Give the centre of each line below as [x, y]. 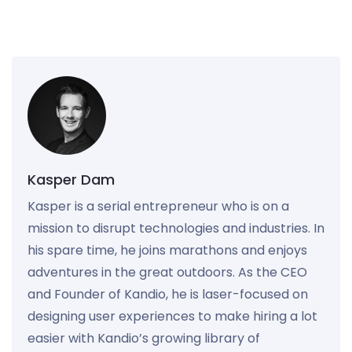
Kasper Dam [71, 179]
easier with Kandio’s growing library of [144, 338]
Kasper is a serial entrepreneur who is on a [158, 206]
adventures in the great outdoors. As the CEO [167, 272]
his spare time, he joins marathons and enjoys [167, 250]
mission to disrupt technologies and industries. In [176, 228]
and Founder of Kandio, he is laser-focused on [168, 294]
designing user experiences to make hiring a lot [172, 316]
